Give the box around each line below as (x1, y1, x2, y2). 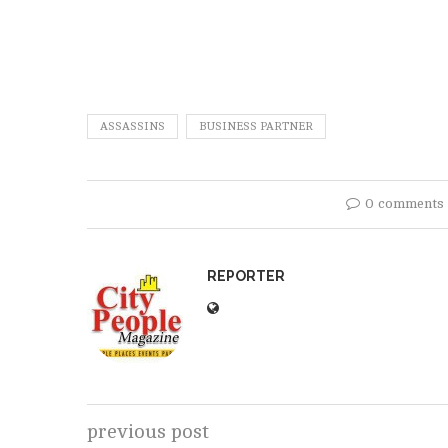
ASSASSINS (100, 120, 165, 133)
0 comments (364, 196, 444, 211)
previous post (87, 420, 209, 443)
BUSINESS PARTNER (199, 120, 313, 133)
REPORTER (207, 268, 285, 284)
